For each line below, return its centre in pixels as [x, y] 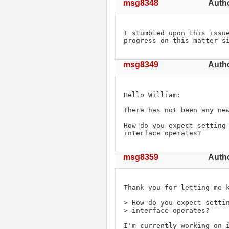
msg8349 [141, 64]
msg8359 [141, 157]
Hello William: [152, 95]
